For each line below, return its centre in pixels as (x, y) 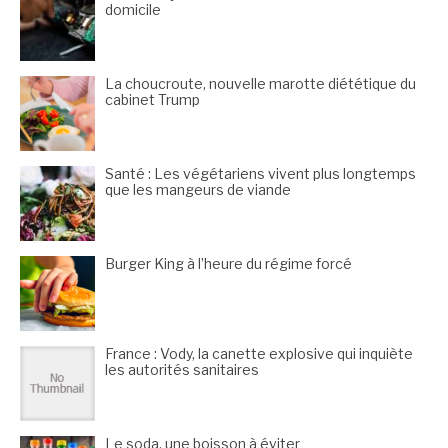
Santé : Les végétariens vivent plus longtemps (260, 174)
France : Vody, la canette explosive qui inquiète (259, 354)
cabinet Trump (152, 100)
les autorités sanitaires (182, 370)
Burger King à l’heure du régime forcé (228, 264)
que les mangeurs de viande (198, 190)
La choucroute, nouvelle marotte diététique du (260, 84)
